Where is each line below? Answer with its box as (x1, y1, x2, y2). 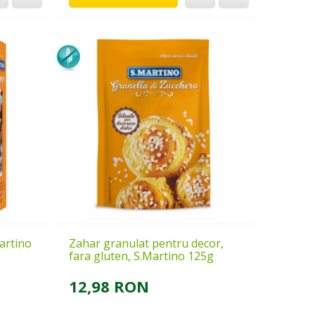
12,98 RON (68, 275, 149, 297)
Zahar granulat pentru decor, (68, 235, 224, 251)
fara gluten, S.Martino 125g (68, 247, 214, 264)
